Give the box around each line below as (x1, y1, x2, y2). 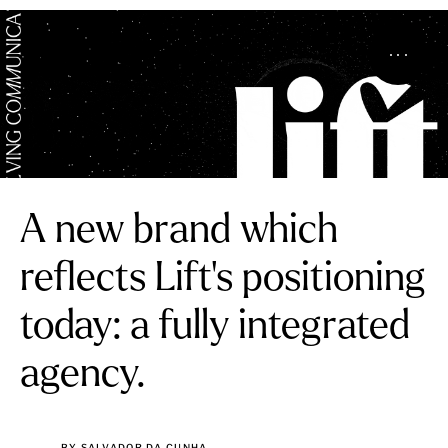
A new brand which (20, 212, 338, 252)
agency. (20, 356, 146, 396)
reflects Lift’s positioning (20, 260, 425, 300)
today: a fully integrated (20, 308, 410, 348)
